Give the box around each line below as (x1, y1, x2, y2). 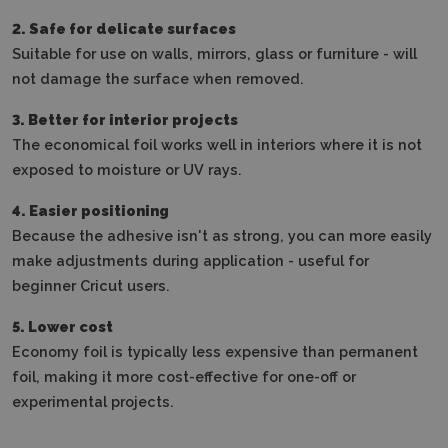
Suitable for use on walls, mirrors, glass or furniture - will (12, 44, 417, 62)
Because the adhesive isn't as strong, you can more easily (12, 226, 432, 244)
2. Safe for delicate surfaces (12, 19, 236, 37)
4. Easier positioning (12, 201, 169, 219)
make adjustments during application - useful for (12, 251, 369, 269)
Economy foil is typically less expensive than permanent (12, 342, 418, 360)
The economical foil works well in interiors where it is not (12, 135, 422, 153)
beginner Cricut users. (12, 276, 170, 294)
